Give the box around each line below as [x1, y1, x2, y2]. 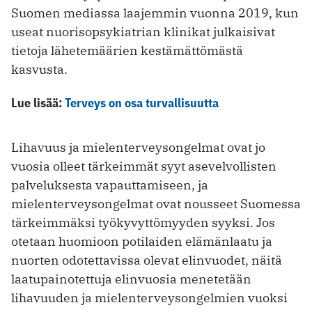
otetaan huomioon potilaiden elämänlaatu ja [11, 233, 272, 250]
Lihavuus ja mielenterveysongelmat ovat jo [11, 139, 265, 156]
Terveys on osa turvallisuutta [65, 95, 219, 111]
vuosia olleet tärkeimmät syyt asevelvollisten [11, 158, 276, 175]
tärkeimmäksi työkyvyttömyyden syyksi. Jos [11, 214, 275, 231]
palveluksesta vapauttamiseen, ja [11, 177, 208, 194]
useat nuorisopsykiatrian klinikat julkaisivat [11, 24, 275, 40]
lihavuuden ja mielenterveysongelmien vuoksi [11, 290, 288, 306]
